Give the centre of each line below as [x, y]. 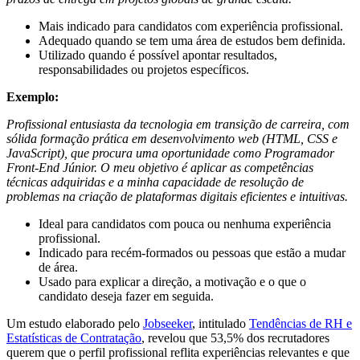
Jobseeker [168, 324]
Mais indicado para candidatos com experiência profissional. [191, 27]
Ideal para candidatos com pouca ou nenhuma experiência [185, 224]
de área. [58, 268]
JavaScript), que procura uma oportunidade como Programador [170, 153]
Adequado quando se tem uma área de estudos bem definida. [192, 41]
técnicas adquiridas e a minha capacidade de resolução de [155, 182]
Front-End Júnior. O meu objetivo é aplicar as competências [160, 168]
